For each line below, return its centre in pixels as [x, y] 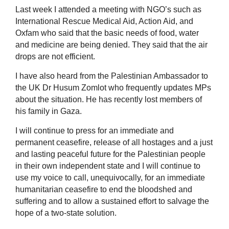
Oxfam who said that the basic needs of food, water [107, 33]
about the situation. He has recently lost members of [109, 100]
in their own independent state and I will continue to [108, 166]
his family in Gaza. [52, 111]
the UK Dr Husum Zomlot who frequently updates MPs [113, 88]
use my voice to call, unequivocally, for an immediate [110, 178]
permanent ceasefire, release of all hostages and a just [114, 143]
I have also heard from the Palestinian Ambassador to [112, 76]
